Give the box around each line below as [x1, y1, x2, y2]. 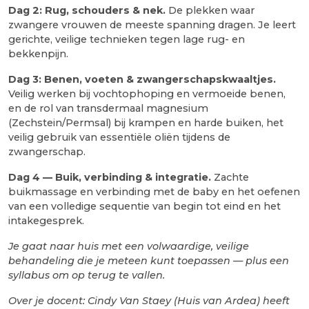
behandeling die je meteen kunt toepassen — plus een [8, 254, 289, 267]
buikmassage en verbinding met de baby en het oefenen [8, 185, 300, 198]
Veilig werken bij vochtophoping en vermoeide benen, [8, 87, 286, 100]
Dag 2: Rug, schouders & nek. [8, 3, 166, 17]
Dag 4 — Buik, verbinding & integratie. [8, 170, 211, 183]
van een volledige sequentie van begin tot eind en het [8, 199, 281, 212]
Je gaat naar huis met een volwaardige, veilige [8, 239, 249, 252]
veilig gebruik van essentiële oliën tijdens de [8, 130, 230, 143]
